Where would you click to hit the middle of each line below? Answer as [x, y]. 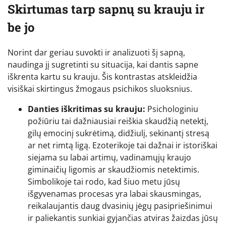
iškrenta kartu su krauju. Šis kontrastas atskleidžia [102, 76]
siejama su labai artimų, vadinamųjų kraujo [109, 157]
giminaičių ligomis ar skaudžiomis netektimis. [114, 169]
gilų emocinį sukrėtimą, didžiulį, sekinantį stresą [119, 133]
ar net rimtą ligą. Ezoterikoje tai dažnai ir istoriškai [123, 145]
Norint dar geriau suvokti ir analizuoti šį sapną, [96, 52]
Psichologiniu [172, 109]
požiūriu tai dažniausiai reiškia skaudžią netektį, [118, 121]
